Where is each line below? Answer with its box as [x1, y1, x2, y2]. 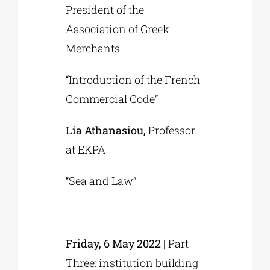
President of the [66, 2, 145, 17]
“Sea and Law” [66, 174, 137, 189]
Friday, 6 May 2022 [66, 236, 162, 251]
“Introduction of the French [66, 72, 201, 87]
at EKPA [66, 142, 106, 157]
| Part [161, 236, 189, 251]
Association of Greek [66, 22, 170, 37]
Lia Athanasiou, [66, 123, 146, 138]
